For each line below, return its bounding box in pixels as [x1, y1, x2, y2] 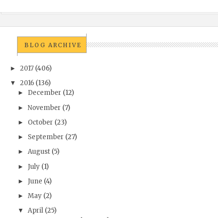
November [27, 103, 61, 112]
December [27, 89, 61, 97]
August [27, 147, 50, 156]
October [27, 118, 53, 127]
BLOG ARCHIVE [24, 41, 82, 49]
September [27, 133, 64, 142]
